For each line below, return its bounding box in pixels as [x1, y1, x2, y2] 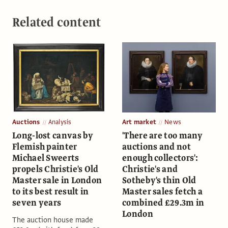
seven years [12, 196, 62, 209]
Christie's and [122, 162, 178, 176]
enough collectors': [122, 151, 198, 164]
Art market [122, 117, 157, 127]
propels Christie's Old [12, 162, 99, 176]
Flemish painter [12, 140, 77, 153]
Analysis [48, 117, 72, 127]
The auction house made [12, 214, 93, 225]
